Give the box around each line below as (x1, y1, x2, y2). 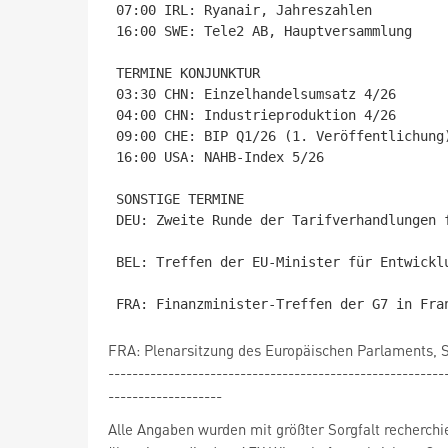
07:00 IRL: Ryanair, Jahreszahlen (116, 2, 372, 18)
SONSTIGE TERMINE (116, 191, 244, 207)
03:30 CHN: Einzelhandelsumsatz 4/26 (116, 86, 396, 102)
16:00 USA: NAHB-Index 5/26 (116, 149, 324, 165)
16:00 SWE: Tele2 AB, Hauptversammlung (116, 23, 412, 39)
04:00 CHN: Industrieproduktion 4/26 (116, 107, 396, 123)
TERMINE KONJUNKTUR (116, 65, 260, 81)
